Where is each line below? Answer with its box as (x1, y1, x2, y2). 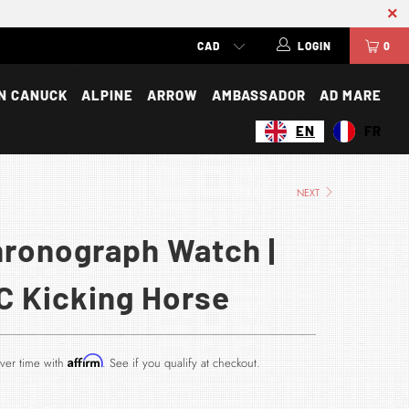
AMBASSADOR (211, 87, 306, 103)
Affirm (67, 353, 102, 368)
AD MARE (319, 87, 382, 103)
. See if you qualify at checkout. (101, 354, 260, 372)
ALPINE (80, 87, 133, 103)
